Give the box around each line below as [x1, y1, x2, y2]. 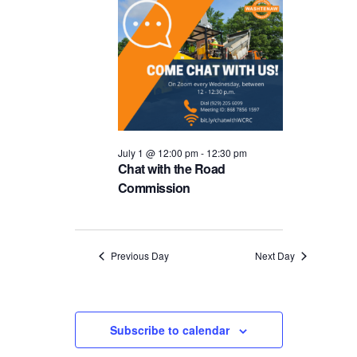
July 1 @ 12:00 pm [117, 146, 198, 160]
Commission [117, 178, 190, 198]
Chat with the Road [117, 159, 226, 178]
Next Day [254, 249, 295, 263]
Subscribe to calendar [110, 322, 229, 339]
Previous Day [110, 249, 169, 263]
